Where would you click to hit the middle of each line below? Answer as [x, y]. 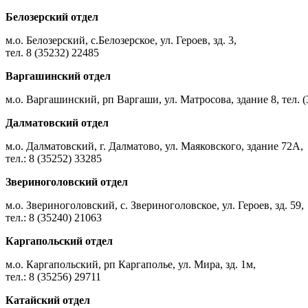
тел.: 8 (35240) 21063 [54, 217]
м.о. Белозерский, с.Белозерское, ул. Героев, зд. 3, [121, 40]
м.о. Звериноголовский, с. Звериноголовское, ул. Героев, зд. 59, [155, 205]
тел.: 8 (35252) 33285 [54, 158]
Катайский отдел [48, 300]
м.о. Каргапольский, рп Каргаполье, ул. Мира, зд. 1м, [131, 264]
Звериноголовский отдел [67, 181]
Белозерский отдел [52, 16]
